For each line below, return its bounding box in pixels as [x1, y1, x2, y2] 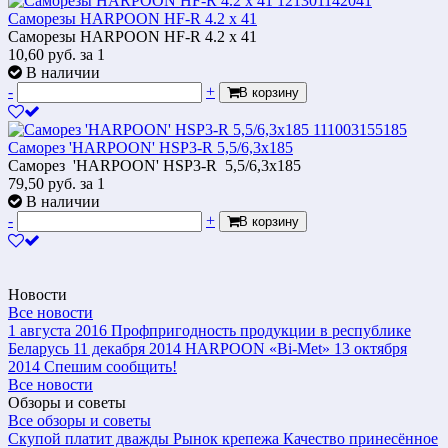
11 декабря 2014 [73, 339, 181, 357]
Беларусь [8, 339, 69, 357]
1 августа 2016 [8, 321, 107, 339]
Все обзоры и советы [8, 411, 151, 429]
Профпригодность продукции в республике [111, 321, 411, 339]
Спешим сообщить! [44, 357, 177, 375]
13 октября [334, 339, 407, 357]
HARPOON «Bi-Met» [185, 339, 330, 357]
